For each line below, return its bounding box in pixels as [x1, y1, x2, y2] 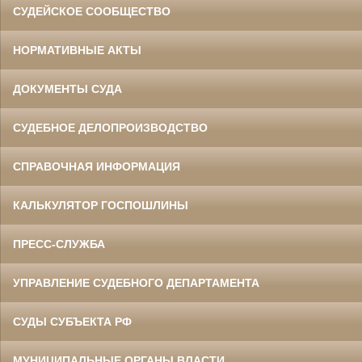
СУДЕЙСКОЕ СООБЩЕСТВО [13, 4, 170, 18]
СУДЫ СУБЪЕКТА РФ [13, 314, 132, 328]
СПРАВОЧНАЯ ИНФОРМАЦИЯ [13, 159, 180, 173]
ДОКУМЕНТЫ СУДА [13, 82, 122, 95]
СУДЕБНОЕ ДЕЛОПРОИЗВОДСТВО [13, 120, 208, 134]
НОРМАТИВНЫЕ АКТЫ [13, 43, 141, 57]
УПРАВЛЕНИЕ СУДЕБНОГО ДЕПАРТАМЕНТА [13, 276, 259, 289]
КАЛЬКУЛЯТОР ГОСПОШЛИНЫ [13, 198, 188, 212]
